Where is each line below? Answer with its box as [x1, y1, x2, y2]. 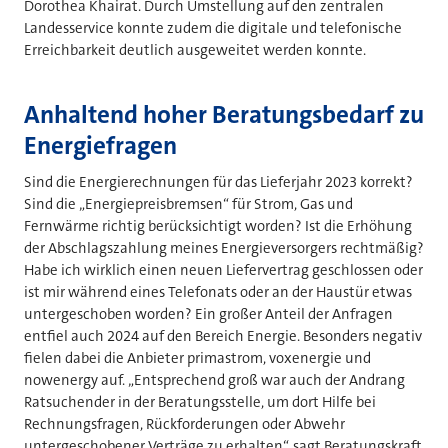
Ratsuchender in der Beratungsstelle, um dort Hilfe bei [24, 391, 376, 412]
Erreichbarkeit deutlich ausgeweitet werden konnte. [24, 40, 369, 61]
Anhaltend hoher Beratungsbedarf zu [24, 97, 424, 131]
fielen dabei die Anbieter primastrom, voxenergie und [24, 347, 371, 368]
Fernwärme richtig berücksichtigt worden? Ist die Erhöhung [24, 215, 412, 236]
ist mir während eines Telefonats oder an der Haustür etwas [24, 281, 412, 302]
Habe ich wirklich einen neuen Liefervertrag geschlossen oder [24, 259, 423, 280]
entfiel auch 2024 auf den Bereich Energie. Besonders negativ [24, 325, 422, 346]
